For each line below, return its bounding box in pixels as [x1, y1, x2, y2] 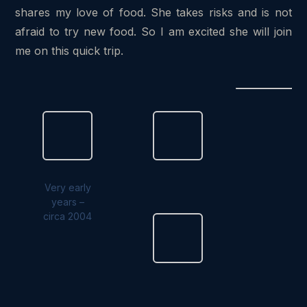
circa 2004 [43, 210, 93, 223]
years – [51, 196, 84, 208]
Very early [44, 182, 91, 194]
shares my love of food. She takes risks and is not [15, 5, 292, 19]
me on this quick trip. [15, 43, 124, 58]
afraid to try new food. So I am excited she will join [15, 24, 292, 38]
